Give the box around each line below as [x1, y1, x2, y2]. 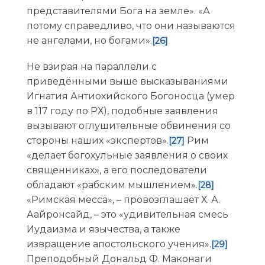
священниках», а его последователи [26, 164, 207, 176]
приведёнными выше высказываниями [26, 76, 228, 88]
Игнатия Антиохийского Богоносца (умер [26, 91, 235, 102]
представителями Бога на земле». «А [26, 5, 210, 17]
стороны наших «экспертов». [26, 135, 169, 147]
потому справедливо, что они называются [26, 20, 235, 32]
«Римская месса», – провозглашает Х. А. [26, 194, 220, 206]
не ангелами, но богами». [26, 35, 152, 47]
